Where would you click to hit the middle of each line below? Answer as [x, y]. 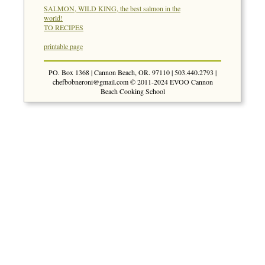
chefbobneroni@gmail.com [90, 82]
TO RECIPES [64, 28]
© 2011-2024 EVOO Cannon [170, 82]
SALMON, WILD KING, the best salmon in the [112, 9]
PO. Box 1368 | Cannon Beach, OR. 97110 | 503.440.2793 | [132, 72]
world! [53, 18]
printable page [63, 46]
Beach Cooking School [132, 91]
